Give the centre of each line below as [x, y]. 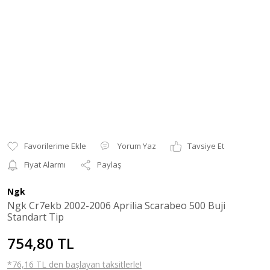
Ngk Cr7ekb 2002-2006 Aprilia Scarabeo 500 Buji [116, 206]
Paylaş [109, 165]
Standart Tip [36, 217]
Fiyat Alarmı [45, 165]
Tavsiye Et [206, 146]
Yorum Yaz [137, 146]
